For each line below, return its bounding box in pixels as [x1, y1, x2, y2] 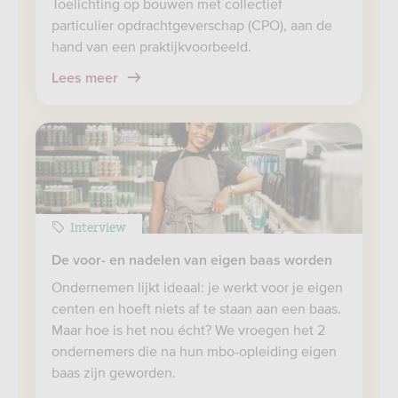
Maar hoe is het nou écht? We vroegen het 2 [52, 322, 325, 338]
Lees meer [52, 71, 122, 85]
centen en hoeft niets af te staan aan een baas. [52, 300, 341, 316]
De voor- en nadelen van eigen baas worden [52, 253, 332, 267]
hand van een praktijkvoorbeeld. [52, 38, 251, 54]
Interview [70, 217, 126, 235]
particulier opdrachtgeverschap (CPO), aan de [52, 17, 332, 33]
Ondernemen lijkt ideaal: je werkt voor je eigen [52, 279, 343, 295]
